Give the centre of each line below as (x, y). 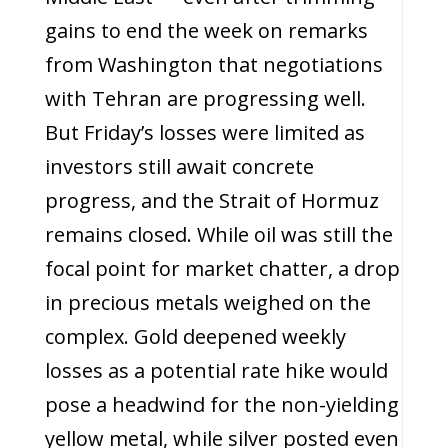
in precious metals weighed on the (207, 302)
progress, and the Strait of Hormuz (211, 200)
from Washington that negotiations (213, 64)
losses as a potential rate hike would (216, 370)
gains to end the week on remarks (206, 30)
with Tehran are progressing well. (205, 98)
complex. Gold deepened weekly (195, 336)
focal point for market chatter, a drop (222, 268)
